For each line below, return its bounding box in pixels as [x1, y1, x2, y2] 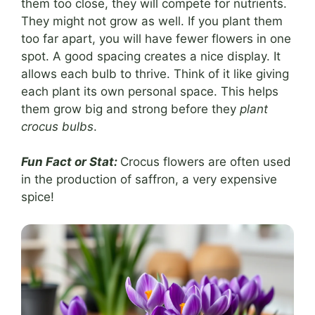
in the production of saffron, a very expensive [21, 172, 277, 187]
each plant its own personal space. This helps [21, 84, 278, 98]
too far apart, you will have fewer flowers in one [21, 31, 291, 46]
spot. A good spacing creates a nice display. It [21, 49, 281, 63]
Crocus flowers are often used [120, 155, 291, 169]
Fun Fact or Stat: [21, 155, 117, 169]
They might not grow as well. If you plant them [21, 13, 283, 28]
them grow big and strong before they [21, 101, 240, 116]
